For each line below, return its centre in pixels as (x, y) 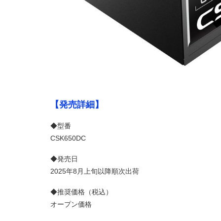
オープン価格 (71, 204)
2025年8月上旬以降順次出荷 (95, 171)
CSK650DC (68, 138)
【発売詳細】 (77, 105)
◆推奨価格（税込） (81, 192)
